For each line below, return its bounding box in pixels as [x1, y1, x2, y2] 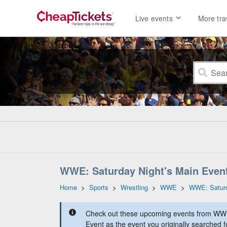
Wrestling [121, 182, 148, 192]
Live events [135, 13, 173, 24]
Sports [89, 182, 108, 192]
